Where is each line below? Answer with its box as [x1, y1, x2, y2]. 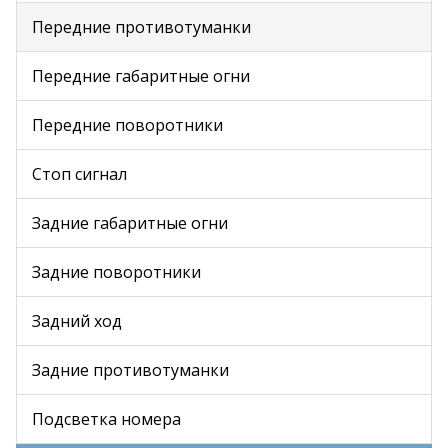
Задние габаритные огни [32, 212, 228, 234]
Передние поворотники [32, 114, 223, 136]
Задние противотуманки [32, 359, 229, 381]
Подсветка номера [32, 408, 181, 430]
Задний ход [32, 310, 122, 332]
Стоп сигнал [32, 163, 127, 185]
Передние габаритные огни [32, 65, 250, 87]
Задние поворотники [32, 261, 201, 283]
